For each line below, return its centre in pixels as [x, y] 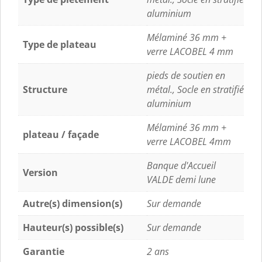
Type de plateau [60, 44]
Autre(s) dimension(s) [73, 203]
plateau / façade [61, 134]
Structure [45, 89]
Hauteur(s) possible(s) [73, 227]
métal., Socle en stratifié [195, 89]
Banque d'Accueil [181, 165]
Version [40, 172]
